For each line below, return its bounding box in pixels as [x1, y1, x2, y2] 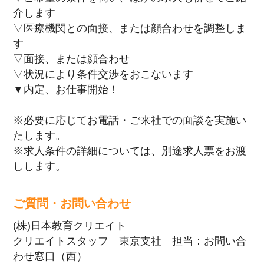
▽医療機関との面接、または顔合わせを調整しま [13, 22, 247, 34]
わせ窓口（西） [13, 250, 88, 262]
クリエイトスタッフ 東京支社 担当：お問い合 [13, 235, 247, 247]
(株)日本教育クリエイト [13, 219, 127, 232]
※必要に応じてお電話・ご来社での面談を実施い [13, 114, 247, 126]
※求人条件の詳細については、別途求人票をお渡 [13, 144, 247, 157]
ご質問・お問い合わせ [13, 196, 131, 210]
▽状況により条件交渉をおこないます [13, 68, 194, 80]
